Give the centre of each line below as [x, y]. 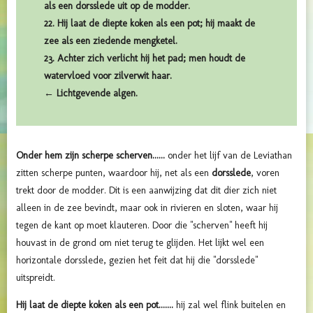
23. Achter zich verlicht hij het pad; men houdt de [145, 58]
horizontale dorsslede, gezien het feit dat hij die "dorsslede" [137, 260]
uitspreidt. [37, 277]
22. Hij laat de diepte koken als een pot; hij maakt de [150, 23]
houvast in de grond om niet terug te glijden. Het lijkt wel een [140, 242]
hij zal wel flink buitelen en [231, 305]
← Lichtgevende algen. [91, 93]
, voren [265, 173]
